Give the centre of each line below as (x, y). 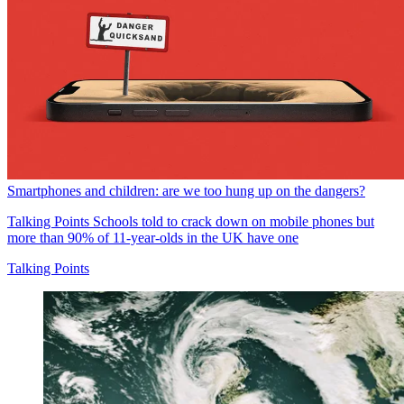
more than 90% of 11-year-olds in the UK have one (153, 238)
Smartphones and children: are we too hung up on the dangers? (186, 191)
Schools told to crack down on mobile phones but (232, 222)
